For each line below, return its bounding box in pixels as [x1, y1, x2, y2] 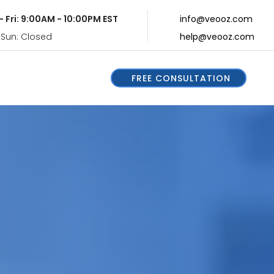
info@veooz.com [180, 12, 253, 25]
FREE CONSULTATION [131, 72, 231, 84]
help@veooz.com [180, 30, 254, 43]
